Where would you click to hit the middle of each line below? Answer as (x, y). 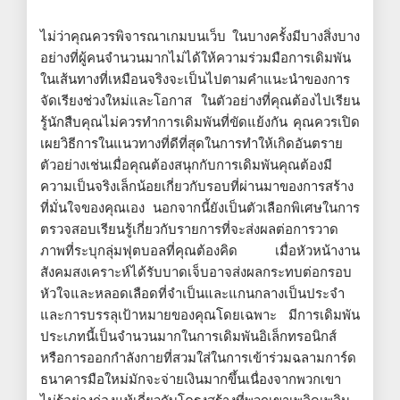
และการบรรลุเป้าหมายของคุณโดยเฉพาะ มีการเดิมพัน (200, 314)
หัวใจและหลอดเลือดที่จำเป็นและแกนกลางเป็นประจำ (192, 293)
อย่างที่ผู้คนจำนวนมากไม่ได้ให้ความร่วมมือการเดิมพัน (196, 57)
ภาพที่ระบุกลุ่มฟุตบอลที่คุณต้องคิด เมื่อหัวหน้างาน (200, 250)
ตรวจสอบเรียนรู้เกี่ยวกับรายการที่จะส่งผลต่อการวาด (189, 229)
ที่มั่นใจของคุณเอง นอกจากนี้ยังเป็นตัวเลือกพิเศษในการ (200, 207)
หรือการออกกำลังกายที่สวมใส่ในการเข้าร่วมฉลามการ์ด (198, 357)
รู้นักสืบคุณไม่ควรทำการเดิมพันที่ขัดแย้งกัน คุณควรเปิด (200, 121)
